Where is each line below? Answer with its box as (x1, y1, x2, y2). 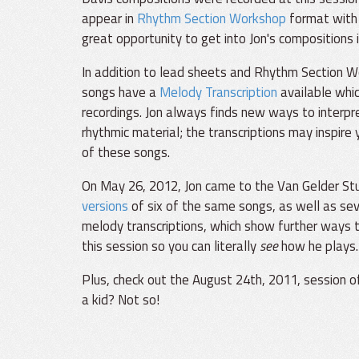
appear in (82, 8, 137, 29)
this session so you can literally (82, 235, 260, 256)
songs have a (82, 81, 159, 103)
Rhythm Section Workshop (137, 8, 286, 29)
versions (82, 195, 128, 216)
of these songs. (82, 141, 170, 163)
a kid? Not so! (82, 288, 159, 310)
